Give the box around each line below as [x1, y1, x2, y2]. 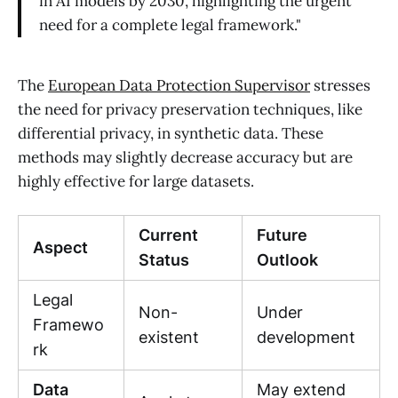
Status [139, 251, 189, 270]
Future [257, 226, 307, 245]
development [257, 328, 355, 347]
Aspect [33, 238, 88, 258]
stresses [310, 76, 370, 96]
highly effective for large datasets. [18, 171, 254, 192]
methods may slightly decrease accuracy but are [18, 147, 353, 168]
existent [139, 328, 199, 347]
